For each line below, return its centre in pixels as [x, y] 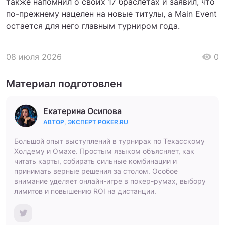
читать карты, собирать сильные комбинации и [95, 161]
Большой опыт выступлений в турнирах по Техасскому [109, 141]
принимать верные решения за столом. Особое [96, 171]
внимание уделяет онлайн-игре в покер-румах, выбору [110, 181]
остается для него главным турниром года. [93, 25]
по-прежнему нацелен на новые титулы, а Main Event [111, 13]
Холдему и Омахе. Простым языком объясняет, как [104, 151]
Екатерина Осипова [82, 111]
